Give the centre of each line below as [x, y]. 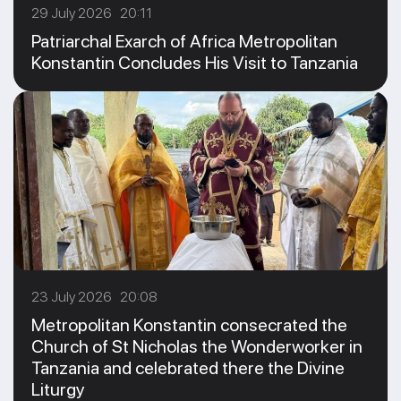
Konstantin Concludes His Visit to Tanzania [195, 63]
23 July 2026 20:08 [94, 297]
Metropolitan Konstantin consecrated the [189, 325]
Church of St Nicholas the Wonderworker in [197, 346]
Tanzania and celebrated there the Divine [188, 368]
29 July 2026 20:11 [92, 13]
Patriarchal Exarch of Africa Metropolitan [184, 41]
